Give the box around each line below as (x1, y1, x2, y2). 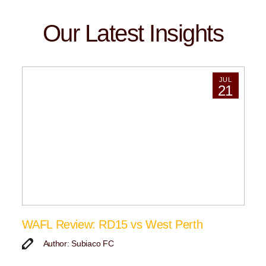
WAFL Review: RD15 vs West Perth (21, 218, 203, 232)
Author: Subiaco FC (43, 239, 114, 249)
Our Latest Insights (42, 20, 224, 47)
